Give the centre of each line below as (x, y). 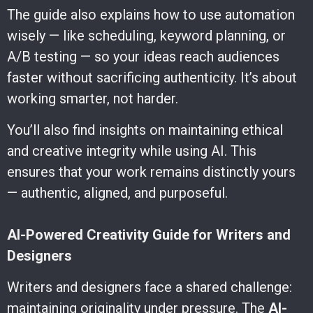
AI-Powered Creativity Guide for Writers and (149, 234)
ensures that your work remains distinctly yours (151, 172)
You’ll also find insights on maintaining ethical (145, 130)
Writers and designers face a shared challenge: (150, 287)
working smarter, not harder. (93, 98)
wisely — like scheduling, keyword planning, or (146, 35)
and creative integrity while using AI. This (132, 151)
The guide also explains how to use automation (151, 14)
